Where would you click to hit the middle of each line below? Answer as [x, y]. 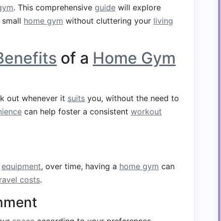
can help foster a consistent [76, 111]
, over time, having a [80, 166]
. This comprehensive [54, 7]
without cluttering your [108, 21]
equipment [21, 166]
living [163, 21]
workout [146, 111]
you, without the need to [132, 98]
